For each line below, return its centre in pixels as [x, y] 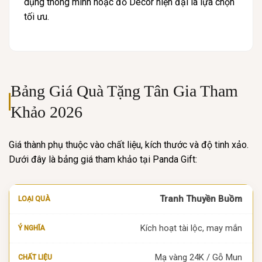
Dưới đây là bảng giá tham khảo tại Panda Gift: [103, 159]
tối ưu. [37, 16]
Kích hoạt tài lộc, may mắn [191, 228]
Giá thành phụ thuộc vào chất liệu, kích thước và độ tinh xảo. [129, 144]
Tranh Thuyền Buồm [201, 199]
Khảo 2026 [47, 112]
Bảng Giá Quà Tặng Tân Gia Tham [125, 91]
